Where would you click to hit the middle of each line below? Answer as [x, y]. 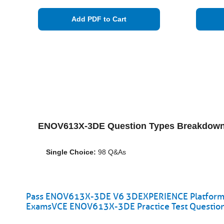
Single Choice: [71, 152]
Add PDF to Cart [99, 19]
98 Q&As [111, 152]
